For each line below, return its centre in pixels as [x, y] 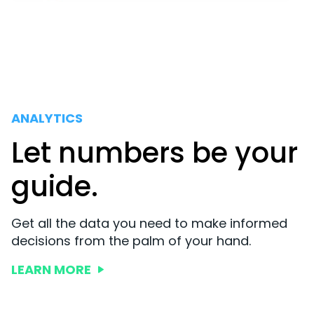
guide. [55, 186]
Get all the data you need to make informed [149, 223]
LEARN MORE [51, 269]
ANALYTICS [47, 118]
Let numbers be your [155, 152]
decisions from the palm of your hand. [131, 240]
